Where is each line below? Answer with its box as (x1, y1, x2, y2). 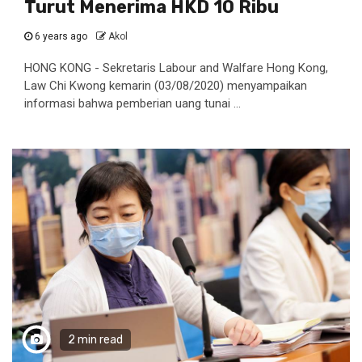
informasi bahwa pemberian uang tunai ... (24, 96, 241, 111)
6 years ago (32, 31, 90, 42)
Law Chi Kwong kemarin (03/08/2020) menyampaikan (24, 78, 307, 93)
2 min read (68, 333, 123, 347)
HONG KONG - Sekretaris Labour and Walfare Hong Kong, (24, 61, 331, 75)
